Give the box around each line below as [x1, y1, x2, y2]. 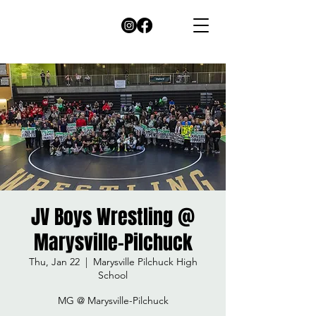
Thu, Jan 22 [28, 255, 80, 268]
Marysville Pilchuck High [92, 255, 197, 268]
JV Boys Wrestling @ [31, 202, 195, 231]
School [98, 269, 128, 281]
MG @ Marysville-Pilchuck [57, 294, 169, 307]
